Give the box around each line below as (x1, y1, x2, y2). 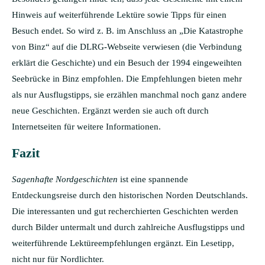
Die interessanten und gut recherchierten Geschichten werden (12, 206, 238, 216)
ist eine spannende (118, 174, 188, 184)
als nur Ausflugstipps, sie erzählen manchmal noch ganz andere (12, 89, 247, 99)
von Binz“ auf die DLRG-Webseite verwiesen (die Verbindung (12, 41, 242, 51)
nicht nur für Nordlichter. (12, 254, 104, 264)
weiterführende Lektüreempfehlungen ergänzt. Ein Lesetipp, (12, 238, 234, 248)
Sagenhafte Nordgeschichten (12, 174, 118, 184)
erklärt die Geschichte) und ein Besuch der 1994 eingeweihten (12, 57, 242, 67)
